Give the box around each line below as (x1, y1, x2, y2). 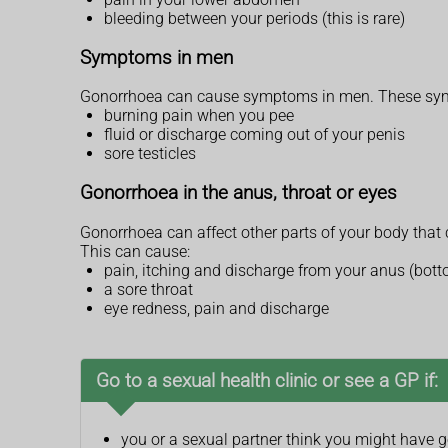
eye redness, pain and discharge (104, 298, 329, 318)
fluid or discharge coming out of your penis (104, 125, 405, 145)
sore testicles (104, 144, 196, 164)
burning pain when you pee (104, 106, 294, 126)
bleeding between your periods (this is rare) (104, 8, 405, 28)
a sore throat (104, 279, 193, 299)
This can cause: (80, 241, 190, 261)
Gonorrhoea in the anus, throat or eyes (80, 182, 397, 205)
